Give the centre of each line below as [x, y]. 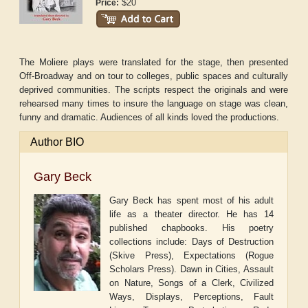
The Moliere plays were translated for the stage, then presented [154, 63]
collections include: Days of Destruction [192, 242]
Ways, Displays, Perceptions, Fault [192, 297]
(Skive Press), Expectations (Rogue [192, 256]
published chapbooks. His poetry [192, 228]
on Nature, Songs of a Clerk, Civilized [192, 283]
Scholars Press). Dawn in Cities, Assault [192, 269]
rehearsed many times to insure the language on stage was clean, [154, 104]
